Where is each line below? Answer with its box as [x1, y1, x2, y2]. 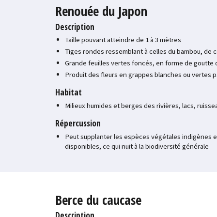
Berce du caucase [55, 190, 142, 209]
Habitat [55, 86, 82, 98]
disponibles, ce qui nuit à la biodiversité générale [65, 141, 209, 151]
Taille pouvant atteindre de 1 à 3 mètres [65, 35, 182, 45]
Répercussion [55, 117, 101, 129]
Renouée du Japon [55, 1, 158, 20]
